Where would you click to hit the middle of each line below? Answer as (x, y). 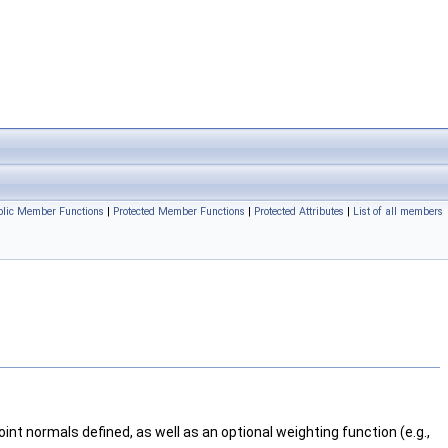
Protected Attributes (299, 211)
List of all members (398, 211)
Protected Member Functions (179, 211)
